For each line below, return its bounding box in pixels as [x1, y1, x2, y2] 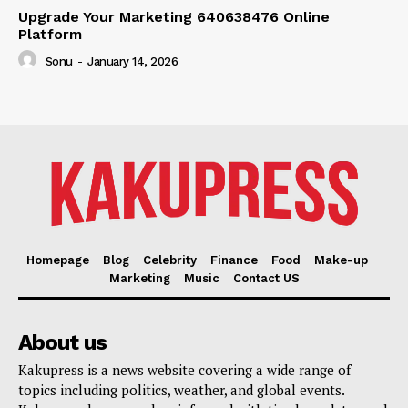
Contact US [232, 271, 300, 286]
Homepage [26, 253, 89, 268]
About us [18, 330, 107, 356]
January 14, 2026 [87, 54, 178, 68]
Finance [210, 253, 258, 268]
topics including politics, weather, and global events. [18, 381, 344, 400]
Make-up [314, 253, 368, 268]
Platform [18, 25, 82, 44]
